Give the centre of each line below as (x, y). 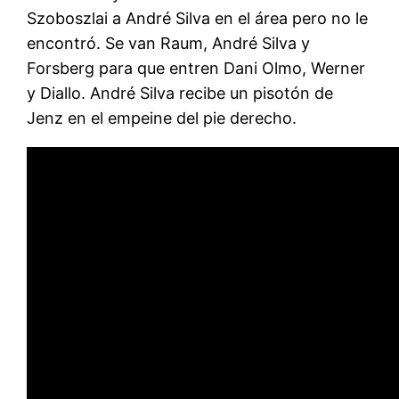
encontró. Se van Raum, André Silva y (169, 43)
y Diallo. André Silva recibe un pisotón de (180, 93)
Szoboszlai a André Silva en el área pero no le (198, 18)
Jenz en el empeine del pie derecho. (162, 118)
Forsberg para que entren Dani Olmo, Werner (196, 68)
